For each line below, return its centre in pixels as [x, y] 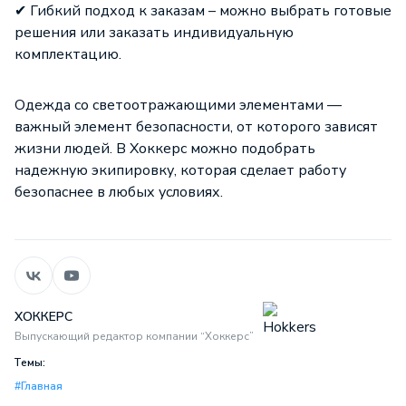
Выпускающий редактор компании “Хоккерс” [134, 336]
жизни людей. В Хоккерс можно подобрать [165, 149]
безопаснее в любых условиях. [119, 192]
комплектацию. [68, 54]
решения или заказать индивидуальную [154, 33]
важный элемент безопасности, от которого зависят [196, 127]
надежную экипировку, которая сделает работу [180, 170]
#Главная [39, 386]
